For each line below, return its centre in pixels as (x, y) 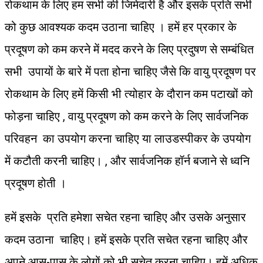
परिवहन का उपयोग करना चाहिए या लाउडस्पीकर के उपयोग (128, 138)
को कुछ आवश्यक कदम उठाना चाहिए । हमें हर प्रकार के (121, 27)
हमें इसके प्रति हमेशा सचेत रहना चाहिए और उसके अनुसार (125, 217)
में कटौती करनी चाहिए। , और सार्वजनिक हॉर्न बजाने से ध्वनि (127, 161)
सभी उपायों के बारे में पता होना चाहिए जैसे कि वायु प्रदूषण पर (130, 71)
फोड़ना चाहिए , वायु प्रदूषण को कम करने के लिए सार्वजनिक (127, 116)
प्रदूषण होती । (36, 183)
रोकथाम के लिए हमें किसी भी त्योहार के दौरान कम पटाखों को (129, 94)
